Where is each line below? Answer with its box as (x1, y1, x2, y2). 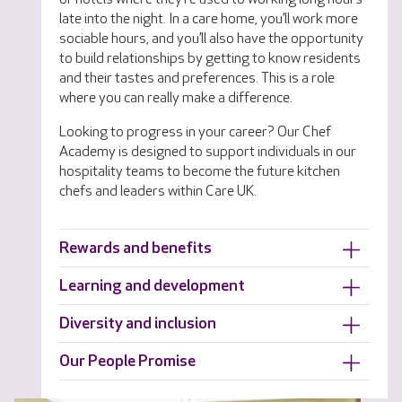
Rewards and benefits (59, 238, 212, 258)
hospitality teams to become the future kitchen (59, 162, 340, 180)
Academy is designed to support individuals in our (59, 143, 356, 161)
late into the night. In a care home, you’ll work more (59, 10, 358, 28)
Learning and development (59, 275, 245, 295)
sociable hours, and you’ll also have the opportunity (59, 30, 363, 48)
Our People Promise (59, 351, 196, 371)
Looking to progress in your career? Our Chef (59, 123, 331, 141)
